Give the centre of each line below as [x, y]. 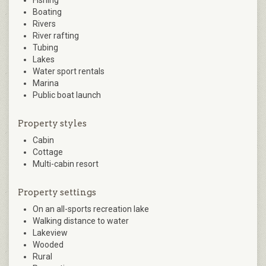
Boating [47, 12]
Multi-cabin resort [66, 164]
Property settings [57, 192]
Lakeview [50, 232]
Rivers [44, 23]
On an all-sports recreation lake [91, 209]
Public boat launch [67, 95]
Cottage [48, 152]
